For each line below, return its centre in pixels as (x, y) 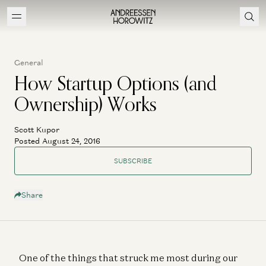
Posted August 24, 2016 (57, 141)
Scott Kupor (37, 130)
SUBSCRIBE (133, 161)
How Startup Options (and (115, 83)
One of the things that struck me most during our (128, 257)
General (29, 63)
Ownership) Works (85, 104)
